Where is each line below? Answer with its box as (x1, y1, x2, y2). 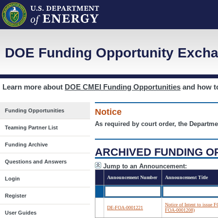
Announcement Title (165, 174, 208, 180)
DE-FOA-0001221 (107, 204, 143, 210)
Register (5, 193, 26, 199)
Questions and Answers (5, 159, 67, 164)
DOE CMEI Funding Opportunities (65, 83, 181, 91)
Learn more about (2, 83, 65, 91)
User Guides (5, 210, 36, 216)
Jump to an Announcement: (103, 162, 187, 170)
